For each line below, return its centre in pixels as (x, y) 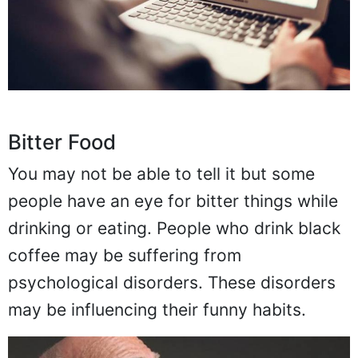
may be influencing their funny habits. (157, 310)
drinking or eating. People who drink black (174, 228)
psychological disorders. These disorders (172, 282)
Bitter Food (62, 142)
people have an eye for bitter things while (173, 201)
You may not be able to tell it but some (161, 174)
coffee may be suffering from (125, 255)
